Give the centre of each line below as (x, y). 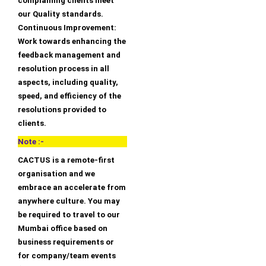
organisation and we (56, 174)
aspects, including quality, (68, 83)
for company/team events (67, 256)
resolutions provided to (62, 110)
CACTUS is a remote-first (66, 160)
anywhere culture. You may (69, 201)
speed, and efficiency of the (69, 96)
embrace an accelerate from (72, 188)
